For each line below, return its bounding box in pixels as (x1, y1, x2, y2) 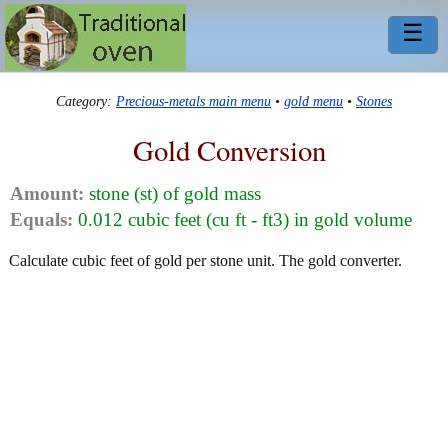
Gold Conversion (132, 130, 326, 169)
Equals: (10, 209, 73, 231)
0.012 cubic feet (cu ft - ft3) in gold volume (73, 209, 412, 231)
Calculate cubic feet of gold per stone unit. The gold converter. (9, 252, 402, 270)
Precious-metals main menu (116, 93, 271, 110)
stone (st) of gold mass (84, 183, 261, 205)
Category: (56, 93, 116, 110)
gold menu (284, 93, 343, 110)
